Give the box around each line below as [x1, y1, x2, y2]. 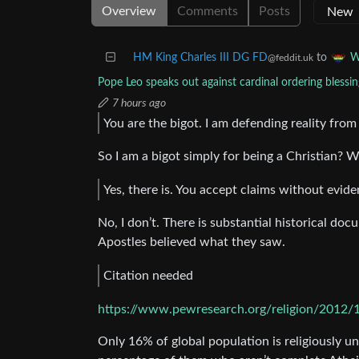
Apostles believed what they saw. [98, 236, 285, 249]
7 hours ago [112, 98, 166, 109]
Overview [102, 5, 156, 18]
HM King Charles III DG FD [133, 52, 268, 63]
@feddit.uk [268, 53, 313, 63]
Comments [177, 5, 238, 18]
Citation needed [103, 268, 193, 282]
